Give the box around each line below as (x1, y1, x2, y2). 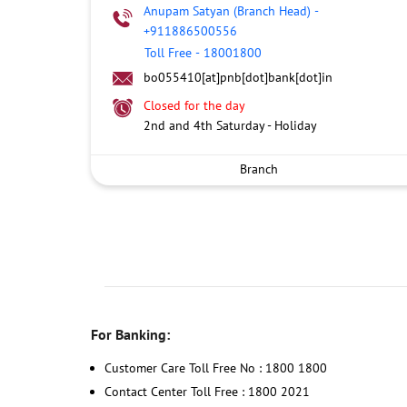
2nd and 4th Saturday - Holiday (143, 117, 317, 134)
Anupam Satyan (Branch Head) (143, 3, 311, 19)
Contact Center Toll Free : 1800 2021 (104, 382, 310, 400)
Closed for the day (143, 97, 245, 114)
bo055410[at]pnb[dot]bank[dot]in (143, 69, 333, 85)
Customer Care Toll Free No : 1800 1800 (104, 359, 327, 376)
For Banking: (90, 324, 170, 343)
